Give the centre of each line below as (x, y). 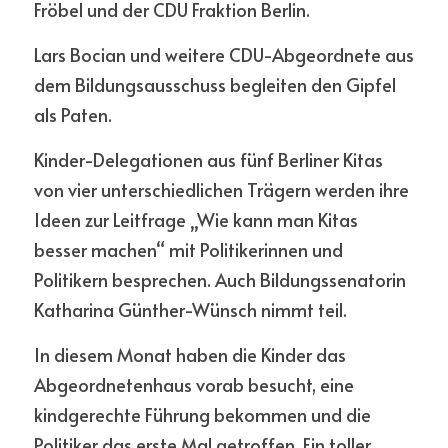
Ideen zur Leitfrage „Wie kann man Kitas (196, 219)
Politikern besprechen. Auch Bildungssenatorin (220, 279)
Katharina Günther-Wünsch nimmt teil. (190, 309)
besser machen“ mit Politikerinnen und (188, 249)
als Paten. (75, 114)
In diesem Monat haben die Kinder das (190, 354)
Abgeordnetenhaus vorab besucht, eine (194, 384)
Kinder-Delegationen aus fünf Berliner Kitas (208, 159)
